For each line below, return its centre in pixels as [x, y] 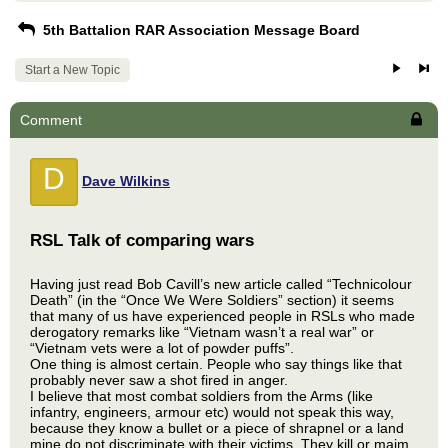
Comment [51, 120]
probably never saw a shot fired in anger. [159, 380]
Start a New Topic [72, 70]
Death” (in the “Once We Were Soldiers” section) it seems [212, 300]
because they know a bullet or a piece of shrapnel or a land [217, 428]
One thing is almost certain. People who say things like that [216, 364]
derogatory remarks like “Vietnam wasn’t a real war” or [202, 332]
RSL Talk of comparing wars [142, 240]
